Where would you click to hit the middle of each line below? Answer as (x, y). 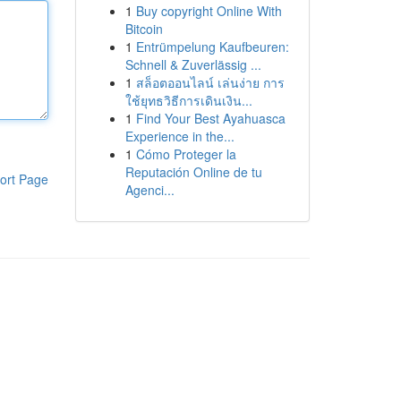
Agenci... (149, 190)
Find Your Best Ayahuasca (210, 118)
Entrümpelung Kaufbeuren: (212, 47)
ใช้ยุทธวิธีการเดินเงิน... (188, 100)
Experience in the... (179, 136)
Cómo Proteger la (186, 154)
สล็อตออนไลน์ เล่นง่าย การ (210, 82)
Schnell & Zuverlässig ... (193, 64)
